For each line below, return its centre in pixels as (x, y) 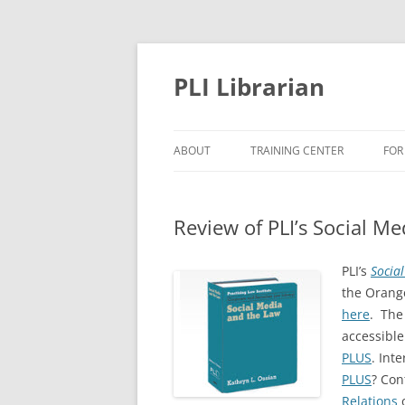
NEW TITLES (287, 188)
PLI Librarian (249, 87)
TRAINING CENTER (297, 151)
